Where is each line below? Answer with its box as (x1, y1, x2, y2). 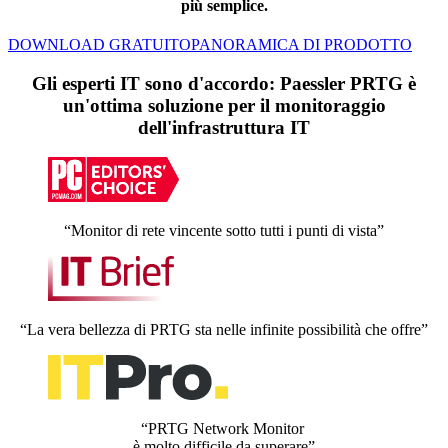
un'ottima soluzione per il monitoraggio (62, 94, 386, 116)
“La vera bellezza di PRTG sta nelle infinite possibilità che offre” (20, 321, 428, 339)
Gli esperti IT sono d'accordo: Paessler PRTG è (32, 72, 416, 94)
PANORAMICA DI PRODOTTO (191, 35, 412, 53)
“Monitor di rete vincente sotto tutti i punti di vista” (64, 222, 384, 240)
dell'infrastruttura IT (138, 116, 310, 138)
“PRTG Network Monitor (140, 420, 308, 438)
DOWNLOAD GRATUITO (8, 35, 191, 53)
